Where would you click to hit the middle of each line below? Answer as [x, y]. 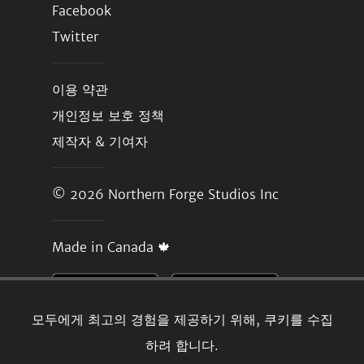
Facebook [82, 11]
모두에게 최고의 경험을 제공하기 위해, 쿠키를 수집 [182, 320]
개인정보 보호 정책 [108, 115]
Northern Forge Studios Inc [193, 194]
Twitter [75, 37]
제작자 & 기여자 [100, 141]
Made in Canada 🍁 [111, 247]
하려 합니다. [182, 346]
